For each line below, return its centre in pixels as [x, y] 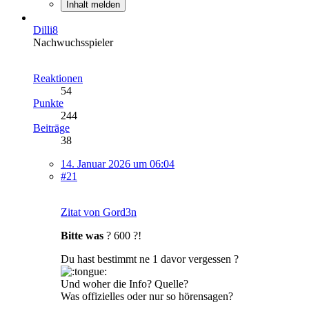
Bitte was [83, 236]
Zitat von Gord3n [99, 212]
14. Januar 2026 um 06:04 [118, 164]
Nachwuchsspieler [73, 43]
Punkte [48, 103]
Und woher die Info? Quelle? [124, 284]
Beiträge [51, 128]
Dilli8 [46, 30]
